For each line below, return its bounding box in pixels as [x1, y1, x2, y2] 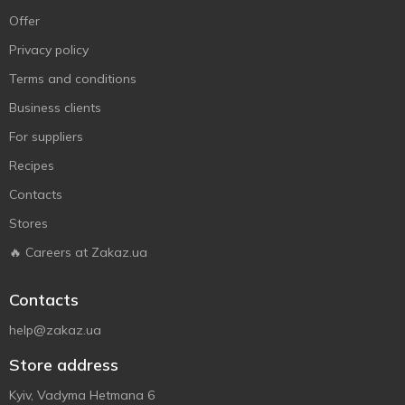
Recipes [9, 157, 54, 174]
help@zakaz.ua [9, 322, 101, 338]
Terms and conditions [9, 71, 137, 87]
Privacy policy [9, 42, 89, 58]
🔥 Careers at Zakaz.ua [9, 244, 147, 260]
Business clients [9, 99, 101, 116]
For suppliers [9, 128, 83, 145]
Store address [9, 354, 118, 375]
